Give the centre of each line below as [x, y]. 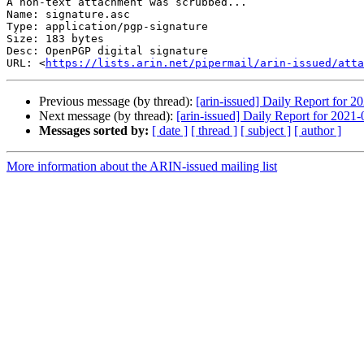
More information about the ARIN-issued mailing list [142, 167]
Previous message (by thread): [117, 102]
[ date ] [170, 131]
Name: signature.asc [68, 15]
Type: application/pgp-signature [107, 27]
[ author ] [318, 131]
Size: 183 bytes [55, 39]
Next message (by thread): [108, 116]
